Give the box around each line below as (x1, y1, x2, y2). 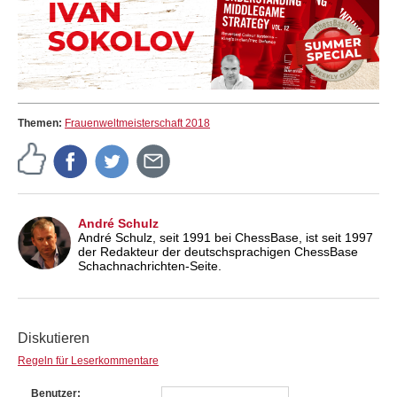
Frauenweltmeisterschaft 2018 (65, 116, 210, 129)
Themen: (18, 116, 65, 129)
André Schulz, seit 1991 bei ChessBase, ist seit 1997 (78, 230, 373, 245)
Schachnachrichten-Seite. (78, 258, 222, 273)
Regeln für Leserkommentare (18, 354, 159, 367)
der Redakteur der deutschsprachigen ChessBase (78, 244, 358, 259)
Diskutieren (18, 330, 90, 346)
